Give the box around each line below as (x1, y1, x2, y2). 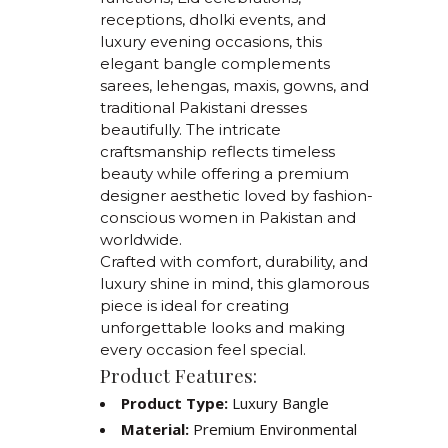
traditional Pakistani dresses (100, 98, 307, 117)
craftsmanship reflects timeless (100, 142, 335, 161)
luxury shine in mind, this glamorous (100, 274, 369, 293)
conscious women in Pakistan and (100, 208, 356, 227)
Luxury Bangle (228, 393, 329, 413)
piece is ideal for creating (100, 296, 289, 315)
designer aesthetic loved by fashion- (100, 186, 373, 205)
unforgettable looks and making (100, 318, 345, 337)
